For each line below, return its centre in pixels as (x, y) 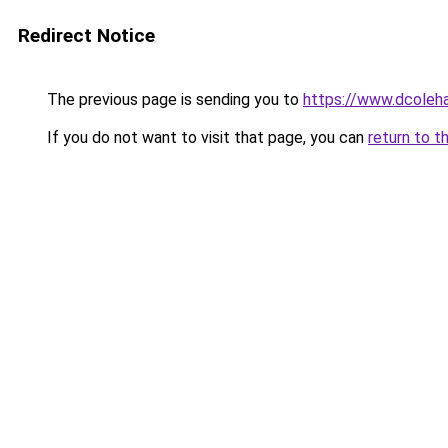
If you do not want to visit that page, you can (205, 137)
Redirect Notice (86, 35)
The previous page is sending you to (173, 99)
